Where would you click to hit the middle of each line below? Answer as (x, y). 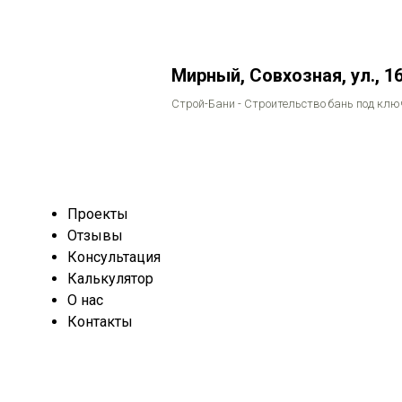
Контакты (100, 322)
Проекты (98, 214)
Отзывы (95, 236)
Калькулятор (110, 279)
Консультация (114, 257)
